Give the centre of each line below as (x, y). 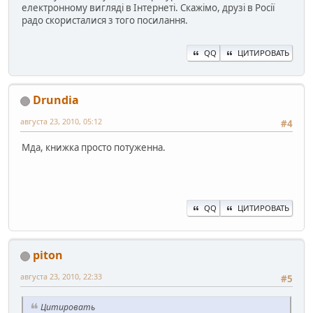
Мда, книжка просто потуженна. (94, 148)
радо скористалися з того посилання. (105, 20)
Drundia (56, 100)
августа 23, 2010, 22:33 (61, 276)
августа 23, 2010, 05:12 (61, 121)
